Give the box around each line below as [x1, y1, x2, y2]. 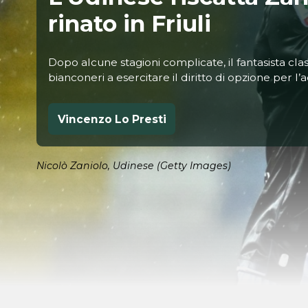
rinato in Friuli [48, 9, 212, 37]
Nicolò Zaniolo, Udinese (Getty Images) [36, 159, 231, 172]
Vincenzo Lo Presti [57, 112, 166, 126]
